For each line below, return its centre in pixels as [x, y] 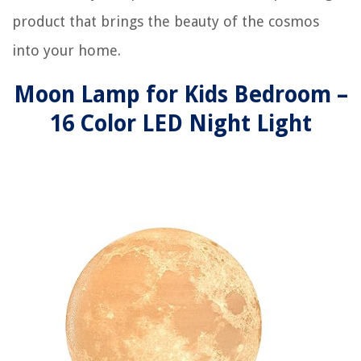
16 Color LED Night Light [180, 124]
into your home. [66, 50]
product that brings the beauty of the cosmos [166, 21]
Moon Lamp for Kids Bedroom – [180, 95]
